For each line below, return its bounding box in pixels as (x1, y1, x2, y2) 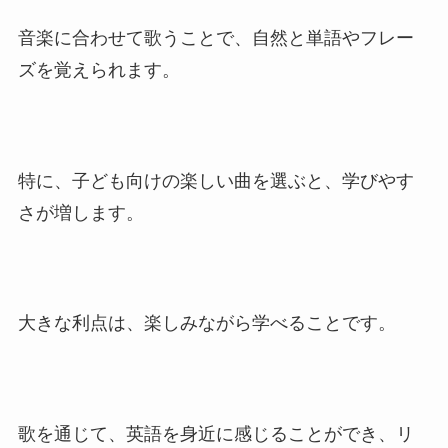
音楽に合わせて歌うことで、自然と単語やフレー (17, 27, 414, 48)
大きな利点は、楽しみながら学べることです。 (17, 313, 396, 334)
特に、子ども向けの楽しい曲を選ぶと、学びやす (17, 170, 414, 191)
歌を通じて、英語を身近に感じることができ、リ (17, 424, 414, 445)
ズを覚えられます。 (17, 59, 180, 80)
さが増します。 (17, 202, 144, 223)
